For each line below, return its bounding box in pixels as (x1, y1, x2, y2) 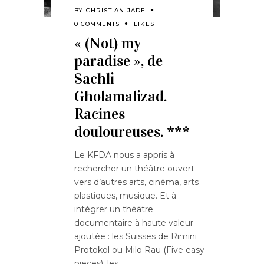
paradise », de (74, 52, 163, 71)
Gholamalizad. (74, 87, 167, 106)
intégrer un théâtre (74, 204, 153, 215)
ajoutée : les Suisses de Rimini (74, 231, 197, 242)
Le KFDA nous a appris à (74, 150, 177, 161)
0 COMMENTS (74, 20, 120, 28)
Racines (74, 105, 125, 124)
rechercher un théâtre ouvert (74, 163, 194, 174)
